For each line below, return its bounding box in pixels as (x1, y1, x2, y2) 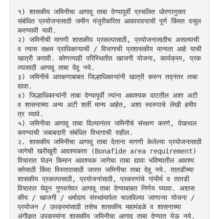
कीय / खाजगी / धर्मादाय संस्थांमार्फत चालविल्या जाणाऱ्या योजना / (18, 193, 195, 201)
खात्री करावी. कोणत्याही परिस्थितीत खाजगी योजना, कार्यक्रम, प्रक (18, 54, 201, 62)
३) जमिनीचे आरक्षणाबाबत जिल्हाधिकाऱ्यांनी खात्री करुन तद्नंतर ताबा (18, 72, 197, 81)
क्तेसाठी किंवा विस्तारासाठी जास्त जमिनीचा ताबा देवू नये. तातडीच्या (18, 165, 194, 174)
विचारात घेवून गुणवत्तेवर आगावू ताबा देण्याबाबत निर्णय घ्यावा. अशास (18, 184, 195, 192)
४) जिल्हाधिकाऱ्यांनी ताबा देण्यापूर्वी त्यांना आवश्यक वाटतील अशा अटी (18, 91, 197, 99)
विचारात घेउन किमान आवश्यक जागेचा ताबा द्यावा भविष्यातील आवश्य (18, 156, 194, 164)
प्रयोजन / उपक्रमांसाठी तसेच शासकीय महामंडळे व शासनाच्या (18, 202, 181, 211)
